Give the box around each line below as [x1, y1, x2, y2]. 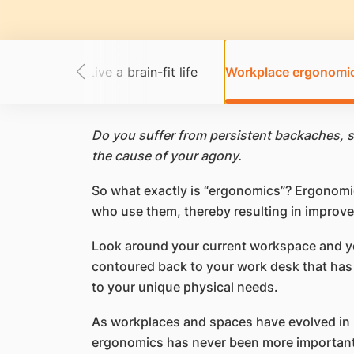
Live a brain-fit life [87, 64, 198, 80]
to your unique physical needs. [91, 279, 278, 295]
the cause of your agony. [91, 148, 242, 164]
